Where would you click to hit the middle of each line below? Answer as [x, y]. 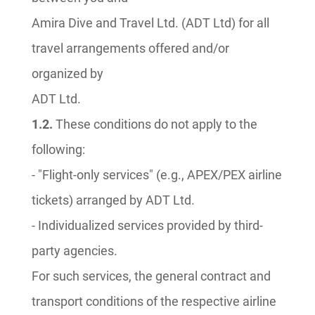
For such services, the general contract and [151, 276]
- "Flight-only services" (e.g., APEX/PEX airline [157, 175]
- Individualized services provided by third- [147, 225]
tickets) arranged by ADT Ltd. [113, 200]
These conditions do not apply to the [155, 124]
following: [58, 149]
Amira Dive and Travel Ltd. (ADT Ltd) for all [150, 23]
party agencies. [75, 251]
